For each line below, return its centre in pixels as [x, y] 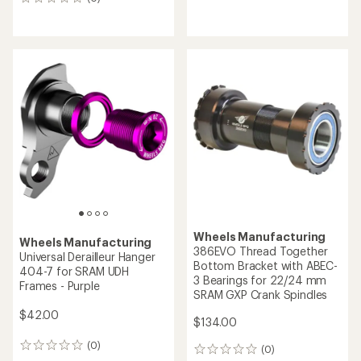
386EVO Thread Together [261, 251]
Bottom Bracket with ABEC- [266, 266]
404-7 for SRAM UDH [75, 271]
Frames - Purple [60, 285]
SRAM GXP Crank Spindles [261, 295]
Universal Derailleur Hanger [87, 256]
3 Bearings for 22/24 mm [260, 280]
